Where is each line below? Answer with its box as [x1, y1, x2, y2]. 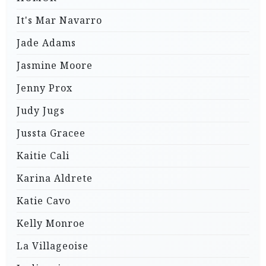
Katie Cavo [17, 194, 71, 208]
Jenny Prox [17, 81, 72, 95]
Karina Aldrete [17, 172, 93, 185]
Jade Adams [17, 36, 76, 50]
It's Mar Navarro [17, 14, 102, 27]
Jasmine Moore [17, 59, 93, 72]
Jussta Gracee [17, 126, 85, 140]
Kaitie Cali [17, 149, 69, 163]
